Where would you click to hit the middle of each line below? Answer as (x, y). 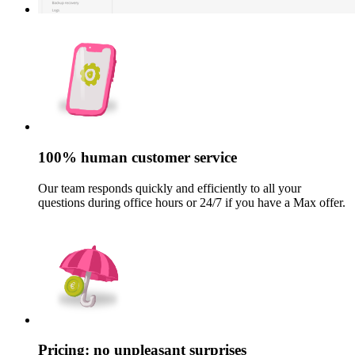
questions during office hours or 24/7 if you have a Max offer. (192, 202)
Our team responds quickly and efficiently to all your (170, 188)
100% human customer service (137, 158)
